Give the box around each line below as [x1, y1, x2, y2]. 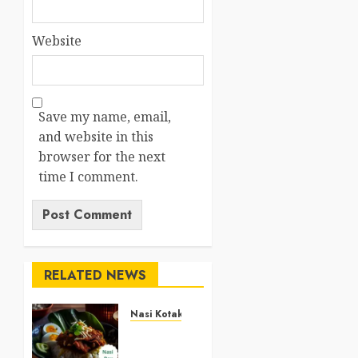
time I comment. [38, 168, 138, 186]
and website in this [38, 128, 153, 146]
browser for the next [38, 148, 165, 166]
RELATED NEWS [44, 266, 146, 285]
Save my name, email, [38, 108, 171, 126]
